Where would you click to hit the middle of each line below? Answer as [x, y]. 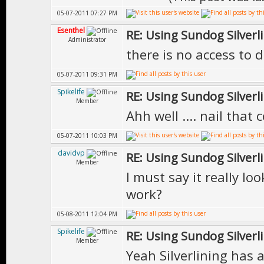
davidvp [71, 153]
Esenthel [71, 30]
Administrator [87, 39]
